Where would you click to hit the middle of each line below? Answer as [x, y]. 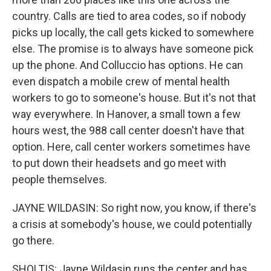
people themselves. [60, 179]
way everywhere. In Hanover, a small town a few [126, 114]
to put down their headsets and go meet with [119, 163]
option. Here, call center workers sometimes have [131, 147]
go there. [33, 240]
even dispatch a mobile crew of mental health [121, 81]
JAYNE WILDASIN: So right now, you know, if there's [134, 208]
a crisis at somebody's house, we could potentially [132, 224]
